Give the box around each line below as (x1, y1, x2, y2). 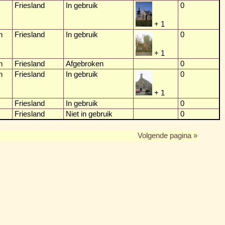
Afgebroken (66, 59, 103, 68)
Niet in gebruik (66, 109, 113, 118)
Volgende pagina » (138, 131, 197, 140)
